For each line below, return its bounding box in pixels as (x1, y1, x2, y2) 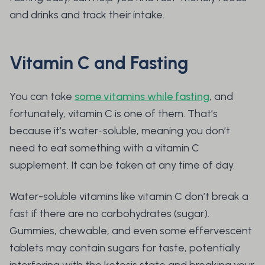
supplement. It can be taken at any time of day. (9, 159, 237, 172)
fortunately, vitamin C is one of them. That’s (9, 107, 218, 121)
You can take (9, 90, 75, 104)
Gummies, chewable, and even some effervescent (9, 224, 252, 238)
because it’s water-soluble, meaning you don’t (9, 124, 230, 138)
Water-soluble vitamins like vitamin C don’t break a (9, 190, 248, 203)
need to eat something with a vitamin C (9, 141, 199, 155)
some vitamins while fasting (75, 90, 209, 104)
